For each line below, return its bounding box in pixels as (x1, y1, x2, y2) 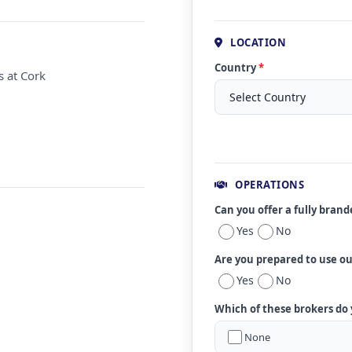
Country (214, 60, 258, 75)
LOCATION (227, 35, 286, 49)
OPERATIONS (232, 178, 304, 192)
